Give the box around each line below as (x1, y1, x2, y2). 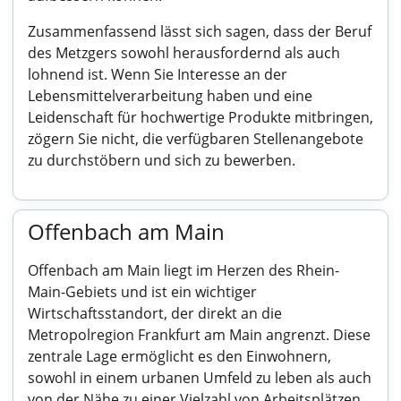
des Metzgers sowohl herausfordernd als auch (28, 43, 340, 63)
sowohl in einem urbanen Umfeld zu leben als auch (28, 368, 371, 388)
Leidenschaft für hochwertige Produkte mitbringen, (28, 107, 373, 127)
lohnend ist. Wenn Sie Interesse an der (28, 64, 287, 84)
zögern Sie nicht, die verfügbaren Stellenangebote (28, 129, 363, 149)
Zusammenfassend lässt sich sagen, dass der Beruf (28, 21, 371, 41)
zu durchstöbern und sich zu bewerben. (28, 150, 295, 170)
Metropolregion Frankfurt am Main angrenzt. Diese (28, 325, 371, 345)
